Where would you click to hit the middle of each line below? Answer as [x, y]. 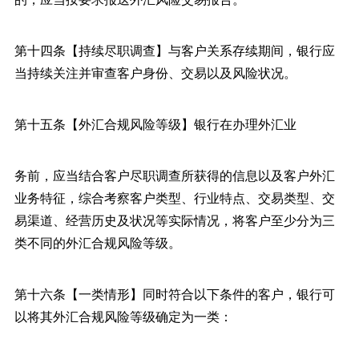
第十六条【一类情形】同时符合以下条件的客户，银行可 [174, 293]
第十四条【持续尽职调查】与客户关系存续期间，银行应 [174, 50]
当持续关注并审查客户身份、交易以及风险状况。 [155, 72]
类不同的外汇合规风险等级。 [97, 242]
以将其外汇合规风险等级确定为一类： [123, 316]
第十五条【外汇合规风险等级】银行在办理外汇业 [155, 123]
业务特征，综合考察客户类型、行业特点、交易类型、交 [174, 197]
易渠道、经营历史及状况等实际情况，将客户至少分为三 [174, 220]
